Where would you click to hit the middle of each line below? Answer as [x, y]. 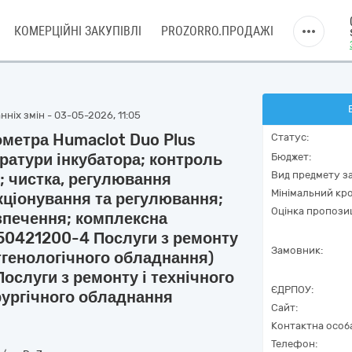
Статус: [290, 137]
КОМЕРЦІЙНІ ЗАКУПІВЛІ [78, 31]
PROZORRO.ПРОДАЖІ [217, 31]
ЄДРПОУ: [292, 290]
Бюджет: [291, 157]
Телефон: [294, 344]
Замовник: [297, 250]
